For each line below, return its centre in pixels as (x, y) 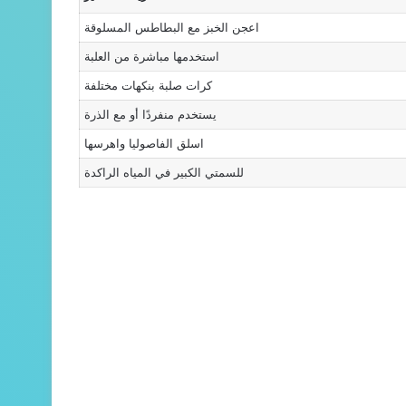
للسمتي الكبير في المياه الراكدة (164, 173)
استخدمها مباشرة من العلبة (152, 57)
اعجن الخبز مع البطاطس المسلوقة (172, 28)
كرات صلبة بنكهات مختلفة (149, 86)
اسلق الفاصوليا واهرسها (145, 144)
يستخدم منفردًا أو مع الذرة (151, 115)
